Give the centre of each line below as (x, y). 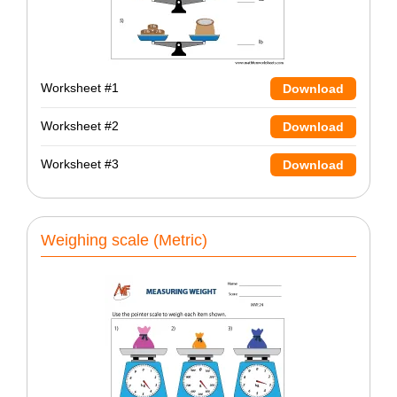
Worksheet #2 (80, 126)
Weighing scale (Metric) (124, 240)
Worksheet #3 (80, 164)
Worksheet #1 (80, 88)
